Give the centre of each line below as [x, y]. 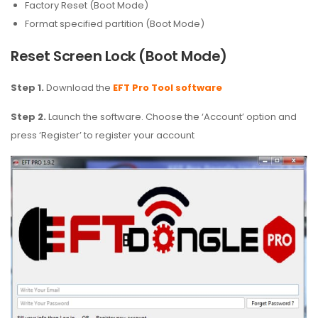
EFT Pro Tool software [168, 88]
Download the [78, 88]
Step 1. [27, 88]
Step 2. [28, 117]
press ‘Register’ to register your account [103, 135]
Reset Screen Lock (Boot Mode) [119, 56]
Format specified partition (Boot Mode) [115, 24]
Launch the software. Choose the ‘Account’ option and [171, 117]
